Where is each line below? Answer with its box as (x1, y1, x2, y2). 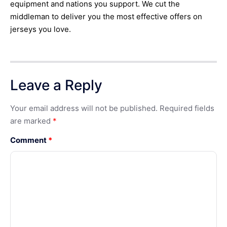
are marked (10, 116, 53, 126)
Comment (10, 135, 48, 145)
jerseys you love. (10, 24, 71, 34)
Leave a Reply (10, 77, 102, 94)
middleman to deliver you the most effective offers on (10, 11, 202, 21)
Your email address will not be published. (10, 103, 158, 113)
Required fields (160, 103, 214, 113)
